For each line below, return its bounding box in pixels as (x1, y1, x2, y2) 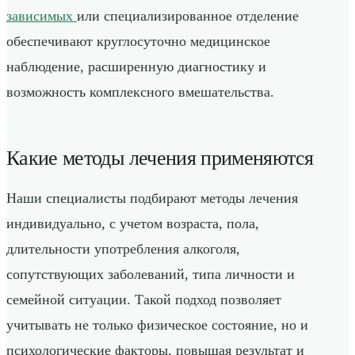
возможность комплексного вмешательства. (6, 84, 274, 101)
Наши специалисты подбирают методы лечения (6, 190, 298, 207)
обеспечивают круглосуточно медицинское (6, 33, 270, 50)
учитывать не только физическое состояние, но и (6, 317, 308, 334)
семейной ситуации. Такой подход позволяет (6, 292, 281, 308)
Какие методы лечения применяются (6, 143, 314, 171)
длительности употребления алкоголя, (6, 241, 240, 258)
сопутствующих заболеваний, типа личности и (6, 266, 295, 283)
